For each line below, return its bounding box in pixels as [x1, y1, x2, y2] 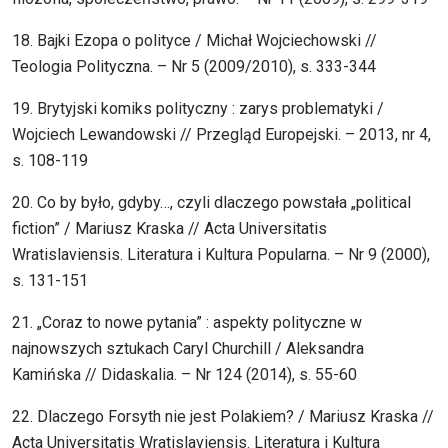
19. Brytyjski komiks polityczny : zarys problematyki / [12, 99, 384, 119]
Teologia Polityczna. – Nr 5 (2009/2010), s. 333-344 [12, 57, 376, 77]
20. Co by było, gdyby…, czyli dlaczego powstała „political [12, 193, 411, 213]
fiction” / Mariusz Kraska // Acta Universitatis [12, 219, 327, 239]
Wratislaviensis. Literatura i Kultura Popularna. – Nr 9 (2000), [12, 245, 430, 265]
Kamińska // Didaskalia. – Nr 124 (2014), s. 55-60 [12, 365, 357, 385]
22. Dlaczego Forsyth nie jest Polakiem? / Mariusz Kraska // [12, 407, 434, 427]
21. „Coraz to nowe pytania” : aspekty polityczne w [12, 313, 362, 333]
